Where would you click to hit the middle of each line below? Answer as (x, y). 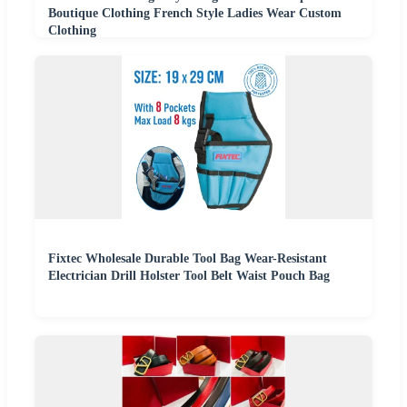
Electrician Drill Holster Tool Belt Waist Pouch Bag (189, 275)
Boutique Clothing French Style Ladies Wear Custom (195, 13)
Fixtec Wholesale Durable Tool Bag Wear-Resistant (188, 258)
